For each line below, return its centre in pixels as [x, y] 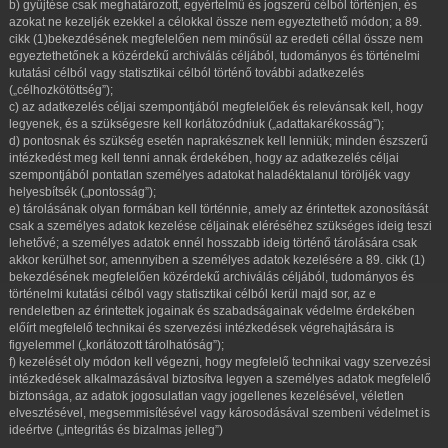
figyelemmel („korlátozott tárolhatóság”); [116, 345]
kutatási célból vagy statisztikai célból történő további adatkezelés [186, 73]
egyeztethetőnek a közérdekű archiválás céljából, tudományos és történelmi [214, 56]
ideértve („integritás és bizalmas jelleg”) [116, 430]
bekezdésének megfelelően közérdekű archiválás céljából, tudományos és [211, 277]
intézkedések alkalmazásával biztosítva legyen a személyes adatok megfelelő [220, 379]
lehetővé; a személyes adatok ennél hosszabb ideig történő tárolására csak [213, 243]
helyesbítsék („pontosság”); [82, 192]
